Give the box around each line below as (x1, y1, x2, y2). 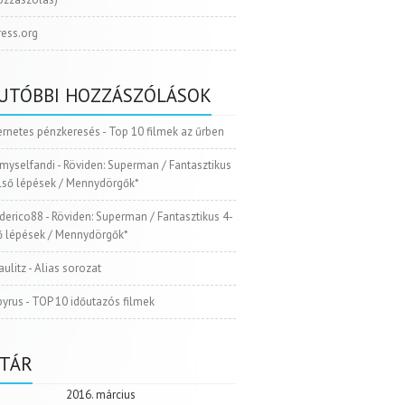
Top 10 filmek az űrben (108, 124, 225, 140)
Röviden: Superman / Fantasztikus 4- (52, 209, 234, 225)
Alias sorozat (34, 260, 102, 277)
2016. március (65, 387, 136, 403)
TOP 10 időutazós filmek (32, 294, 155, 310)
